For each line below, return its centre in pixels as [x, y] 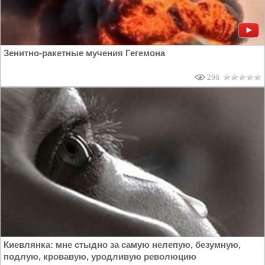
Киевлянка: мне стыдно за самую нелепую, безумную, [122, 245]
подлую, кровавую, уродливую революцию [100, 257]
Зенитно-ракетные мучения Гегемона [84, 53]
